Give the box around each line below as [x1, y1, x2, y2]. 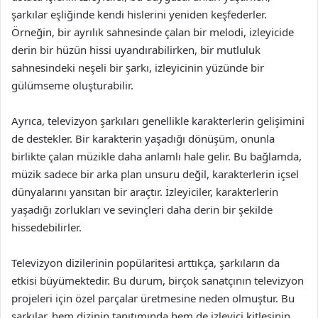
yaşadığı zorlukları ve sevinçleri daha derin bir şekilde [11, 202, 273, 216]
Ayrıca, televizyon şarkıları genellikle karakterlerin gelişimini [11, 114, 305, 128]
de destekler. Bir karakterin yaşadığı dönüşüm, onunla [11, 131, 275, 146]
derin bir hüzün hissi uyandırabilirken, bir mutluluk [11, 43, 261, 57]
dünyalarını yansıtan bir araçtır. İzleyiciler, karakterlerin [11, 185, 278, 199]
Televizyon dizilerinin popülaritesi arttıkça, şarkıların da [11, 256, 280, 270]
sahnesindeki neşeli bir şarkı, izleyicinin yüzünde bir [11, 60, 264, 75]
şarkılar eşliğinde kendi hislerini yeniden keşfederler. [11, 7, 267, 21]
